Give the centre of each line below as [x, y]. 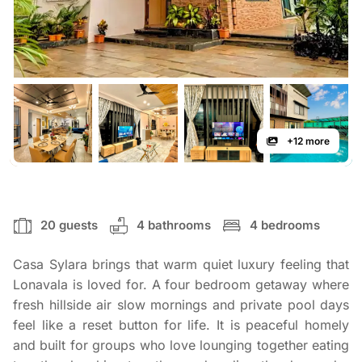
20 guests [69, 225]
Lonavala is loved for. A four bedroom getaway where [181, 285]
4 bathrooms [174, 225]
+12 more [307, 141]
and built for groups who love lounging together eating [181, 345]
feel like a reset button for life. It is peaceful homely [181, 325]
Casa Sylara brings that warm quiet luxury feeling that [181, 265]
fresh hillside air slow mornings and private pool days [181, 305]
